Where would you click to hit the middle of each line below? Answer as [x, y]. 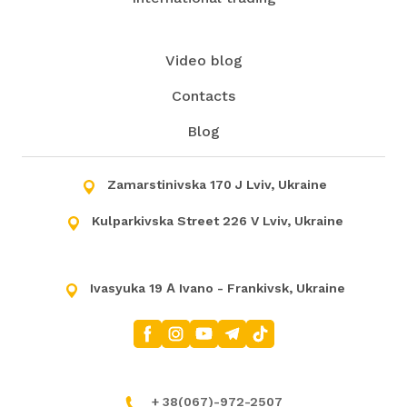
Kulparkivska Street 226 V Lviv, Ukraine [217, 221]
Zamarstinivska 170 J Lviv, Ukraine [217, 185]
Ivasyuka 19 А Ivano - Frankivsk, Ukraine [217, 288]
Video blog [203, 61]
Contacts [203, 96]
